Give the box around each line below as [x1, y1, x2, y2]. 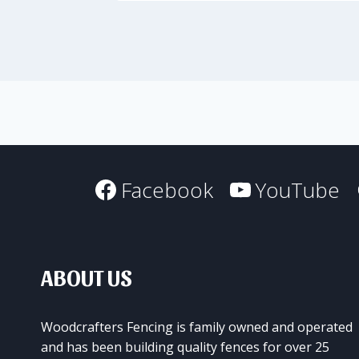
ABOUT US [41, 263, 132, 290]
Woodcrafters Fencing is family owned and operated [41, 318, 353, 336]
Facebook [121, 175, 214, 204]
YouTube [255, 175, 340, 204]
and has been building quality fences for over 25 [41, 338, 329, 356]
